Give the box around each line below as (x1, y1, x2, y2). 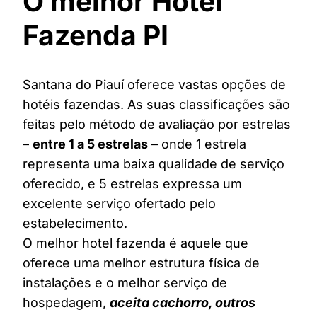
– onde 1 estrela (148, 137, 246, 152)
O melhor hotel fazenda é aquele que (23, 236, 248, 251)
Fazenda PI (23, 18, 168, 52)
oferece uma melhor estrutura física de (23, 255, 260, 271)
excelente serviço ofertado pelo (23, 196, 216, 212)
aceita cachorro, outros (110, 295, 255, 311)
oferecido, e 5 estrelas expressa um (23, 176, 242, 192)
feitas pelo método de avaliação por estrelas (23, 117, 291, 132)
